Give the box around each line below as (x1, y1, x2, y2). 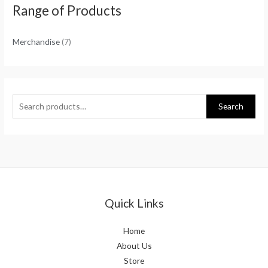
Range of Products (13, 2, 122, 19)
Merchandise (13, 36, 60, 47)
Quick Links (104, 196, 164, 210)
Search (218, 101, 243, 112)
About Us (116, 240, 152, 251)
